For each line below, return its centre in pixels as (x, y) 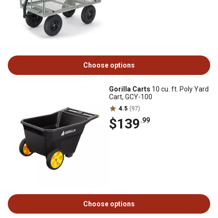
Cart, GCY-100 (131, 97)
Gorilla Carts (130, 89)
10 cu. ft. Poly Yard (180, 89)
